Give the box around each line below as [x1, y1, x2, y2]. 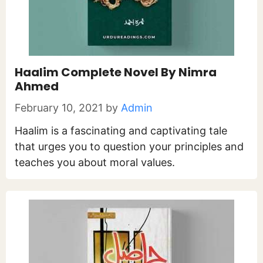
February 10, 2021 [15, 102, 103, 114]
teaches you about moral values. [15, 156, 175, 168]
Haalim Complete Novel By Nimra [15, 64, 217, 80]
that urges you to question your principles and [15, 140, 244, 153]
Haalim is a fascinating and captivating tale [15, 124, 227, 137]
